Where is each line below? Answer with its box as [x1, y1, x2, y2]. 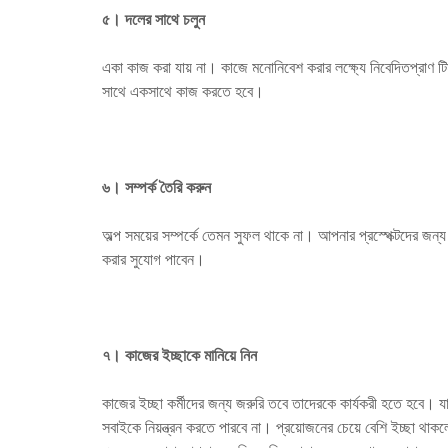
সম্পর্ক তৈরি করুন [125, 178, 211, 197]
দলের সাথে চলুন [125, 10, 205, 29]
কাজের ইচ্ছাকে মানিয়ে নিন [125, 346, 257, 365]
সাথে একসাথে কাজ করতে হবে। [102, 82, 264, 101]
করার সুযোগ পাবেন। [102, 250, 205, 269]
